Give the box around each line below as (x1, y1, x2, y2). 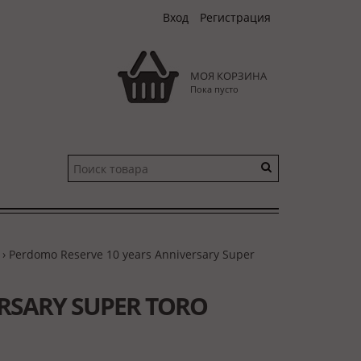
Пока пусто (190, 83, 239, 95)
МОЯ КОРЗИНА (190, 68, 267, 83)
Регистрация (200, 10, 271, 25)
